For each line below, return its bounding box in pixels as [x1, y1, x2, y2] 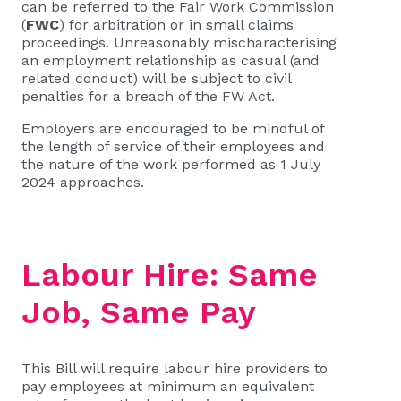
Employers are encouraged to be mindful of [21, 120, 324, 137]
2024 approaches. [21, 174, 144, 191]
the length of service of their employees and [21, 138, 325, 155]
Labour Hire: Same [21, 256, 318, 294]
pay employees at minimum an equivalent [21, 378, 314, 395]
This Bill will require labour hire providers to [21, 360, 328, 377]
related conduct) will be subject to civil [21, 70, 291, 87]
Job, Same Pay [21, 294, 256, 331]
